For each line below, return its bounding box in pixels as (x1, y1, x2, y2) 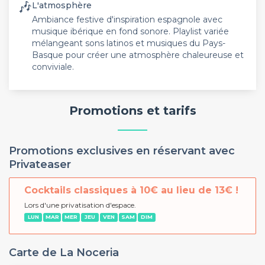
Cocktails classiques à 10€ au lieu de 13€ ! (24, 184, 238, 196)
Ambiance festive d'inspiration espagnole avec (32, 14, 222, 25)
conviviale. (32, 62, 74, 72)
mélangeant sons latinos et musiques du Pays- (32, 38, 225, 49)
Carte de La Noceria (9, 245, 119, 259)
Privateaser (9, 157, 71, 171)
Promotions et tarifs (69, 104, 196, 118)
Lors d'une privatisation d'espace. (24, 200, 136, 209)
